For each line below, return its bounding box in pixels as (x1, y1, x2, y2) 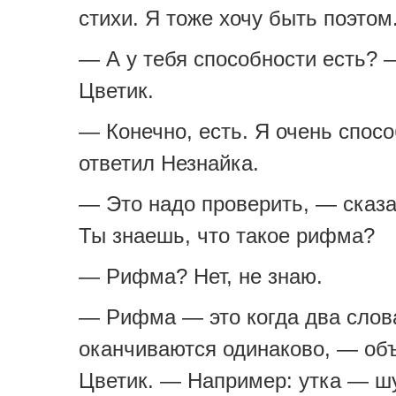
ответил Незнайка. (79, 151, 259, 175)
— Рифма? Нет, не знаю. (79, 264, 323, 288)
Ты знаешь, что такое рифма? (79, 224, 375, 247)
